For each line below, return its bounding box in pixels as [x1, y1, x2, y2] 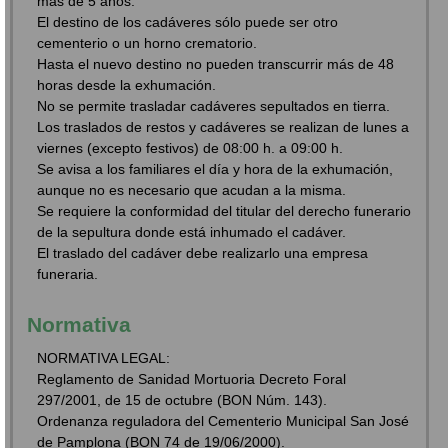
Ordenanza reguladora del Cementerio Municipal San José [37, 412, 410, 429]
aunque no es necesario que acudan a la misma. [37, 182, 347, 199]
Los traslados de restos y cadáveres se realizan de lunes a [37, 119, 410, 136]
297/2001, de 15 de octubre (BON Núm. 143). [37, 391, 328, 408]
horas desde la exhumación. [37, 77, 217, 94]
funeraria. [37, 266, 99, 283]
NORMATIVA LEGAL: [37, 349, 171, 366]
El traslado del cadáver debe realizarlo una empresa [37, 245, 369, 262]
